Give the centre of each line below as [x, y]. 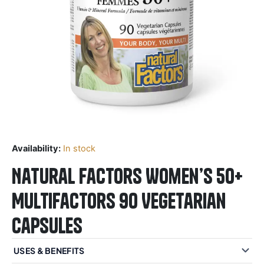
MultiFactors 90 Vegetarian [119, 201]
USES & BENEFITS [49, 250]
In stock [79, 148]
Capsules [47, 225]
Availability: [36, 148]
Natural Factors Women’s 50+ [127, 176]
